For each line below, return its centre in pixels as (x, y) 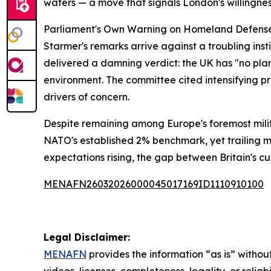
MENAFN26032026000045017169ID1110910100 (154, 184)
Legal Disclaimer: (87, 237)
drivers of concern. (87, 97)
